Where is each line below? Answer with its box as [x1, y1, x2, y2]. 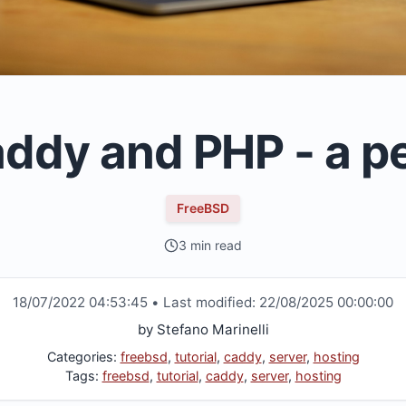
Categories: [46, 349, 121, 365]
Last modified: [163, 294, 259, 312]
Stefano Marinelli [156, 321, 269, 339]
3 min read [179, 237, 242, 254]
